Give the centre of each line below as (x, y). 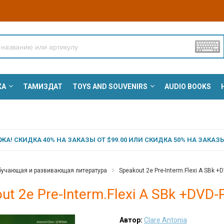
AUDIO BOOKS (187, 87)
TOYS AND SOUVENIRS (110, 87)
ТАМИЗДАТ (42, 87)
